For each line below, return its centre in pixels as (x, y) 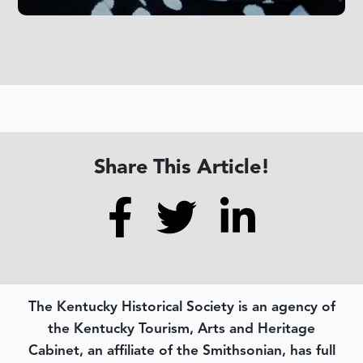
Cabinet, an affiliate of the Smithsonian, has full (181, 350)
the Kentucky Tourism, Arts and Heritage (181, 328)
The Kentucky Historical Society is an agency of (181, 306)
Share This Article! (181, 167)
